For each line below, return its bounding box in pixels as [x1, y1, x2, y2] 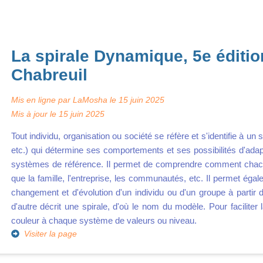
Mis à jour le [11, 109, 59, 119]
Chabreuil [11, 66, 87, 84]
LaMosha [72, 95, 107, 104]
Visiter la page [23, 229, 77, 238]
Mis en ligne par [11, 95, 73, 104]
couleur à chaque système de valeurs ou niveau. [11, 215, 197, 225]
